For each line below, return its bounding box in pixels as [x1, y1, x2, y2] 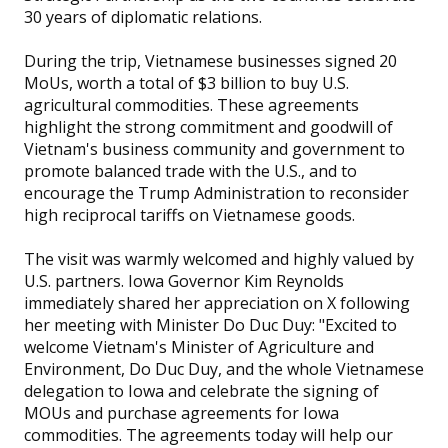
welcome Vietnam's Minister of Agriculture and [23, 336, 374, 359]
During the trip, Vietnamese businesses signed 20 [23, 50, 397, 73]
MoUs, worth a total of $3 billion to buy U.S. [23, 72, 349, 95]
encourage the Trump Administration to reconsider [23, 182, 409, 205]
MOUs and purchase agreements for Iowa [23, 402, 339, 425]
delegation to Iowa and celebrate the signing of [23, 380, 379, 403]
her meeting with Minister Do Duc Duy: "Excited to [23, 314, 397, 337]
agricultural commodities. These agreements [23, 94, 359, 117]
